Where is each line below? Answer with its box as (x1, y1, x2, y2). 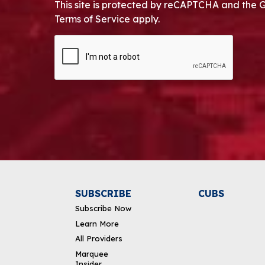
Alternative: (49, 133, 101, 146)
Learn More (75, 218, 119, 228)
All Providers (75, 234, 122, 244)
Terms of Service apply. (54, 12, 160, 25)
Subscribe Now (75, 203, 131, 213)
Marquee (75, 248, 108, 258)
